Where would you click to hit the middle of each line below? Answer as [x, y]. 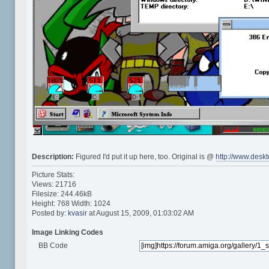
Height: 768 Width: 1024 [71, 203]
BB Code [53, 245]
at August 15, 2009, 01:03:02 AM [141, 213]
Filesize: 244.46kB [62, 194]
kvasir [78, 213]
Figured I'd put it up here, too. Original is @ [146, 157]
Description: [54, 157]
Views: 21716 [54, 184]
